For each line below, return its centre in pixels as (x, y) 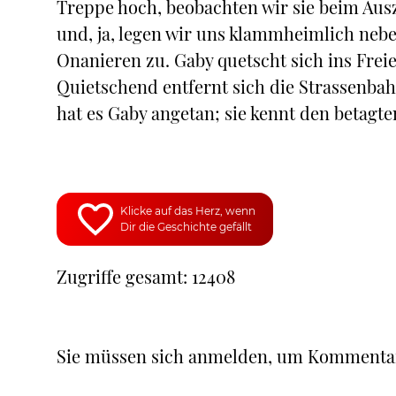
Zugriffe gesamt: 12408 (146, 276)
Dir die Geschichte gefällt (186, 227)
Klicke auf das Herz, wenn (188, 211)
